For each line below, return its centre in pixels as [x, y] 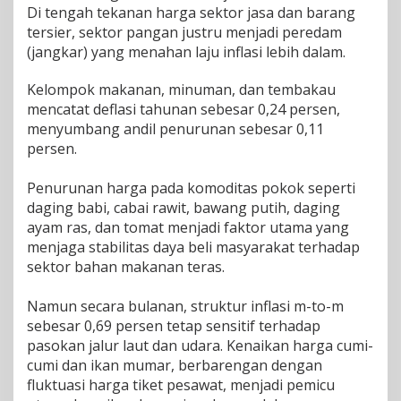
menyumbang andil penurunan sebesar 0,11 [175, 129]
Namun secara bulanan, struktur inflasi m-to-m [185, 306]
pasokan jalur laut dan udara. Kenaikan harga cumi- [200, 346]
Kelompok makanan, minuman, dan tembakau [181, 90]
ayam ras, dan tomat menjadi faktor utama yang [188, 227]
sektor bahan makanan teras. [126, 267]
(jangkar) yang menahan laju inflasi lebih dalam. [186, 52]
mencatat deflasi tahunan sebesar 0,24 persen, [183, 109]
